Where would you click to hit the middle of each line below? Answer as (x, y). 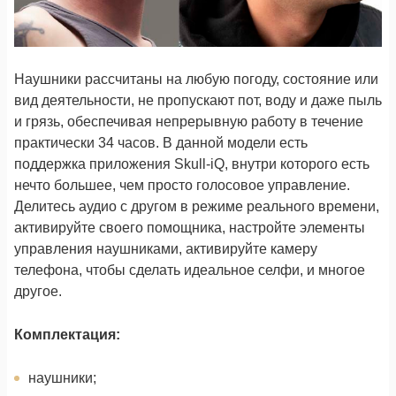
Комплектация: (67, 334)
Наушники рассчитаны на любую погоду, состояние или (196, 79)
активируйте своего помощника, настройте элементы (190, 227)
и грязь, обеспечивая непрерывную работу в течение (189, 121)
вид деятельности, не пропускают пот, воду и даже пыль (198, 100)
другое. (38, 291)
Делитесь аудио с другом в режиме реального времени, (197, 206)
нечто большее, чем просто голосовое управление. (182, 185)
